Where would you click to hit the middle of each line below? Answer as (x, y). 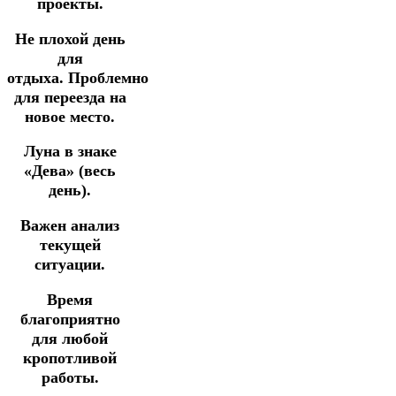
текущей (70, 244)
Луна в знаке (70, 152)
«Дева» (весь (70, 171)
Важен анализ (70, 225)
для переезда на (70, 97)
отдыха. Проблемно (78, 77)
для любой (70, 338)
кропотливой (70, 358)
